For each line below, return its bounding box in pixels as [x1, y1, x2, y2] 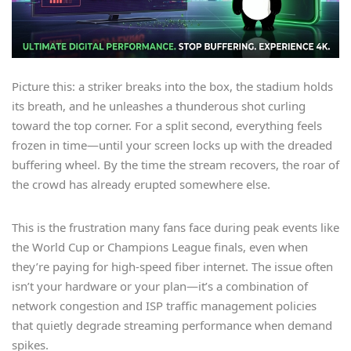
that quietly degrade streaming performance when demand [12, 317, 332, 334]
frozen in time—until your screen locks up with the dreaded [12, 137, 332, 154]
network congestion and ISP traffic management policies [12, 298, 317, 314]
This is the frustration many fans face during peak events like [12, 219, 339, 236]
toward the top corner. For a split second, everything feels [12, 118, 322, 134]
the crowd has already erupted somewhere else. [12, 176, 270, 193]
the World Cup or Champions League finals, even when [12, 239, 308, 255]
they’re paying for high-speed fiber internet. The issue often [12, 259, 333, 275]
